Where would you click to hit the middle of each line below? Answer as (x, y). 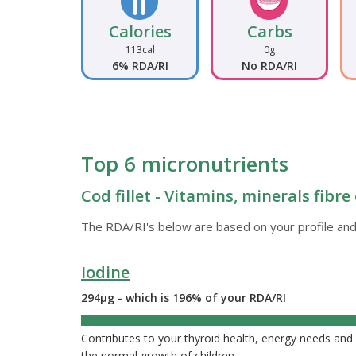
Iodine (105, 273)
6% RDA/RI (140, 66)
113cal (140, 50)
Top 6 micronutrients (185, 164)
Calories (140, 32)
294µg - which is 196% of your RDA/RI (184, 298)
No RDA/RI (269, 66)
